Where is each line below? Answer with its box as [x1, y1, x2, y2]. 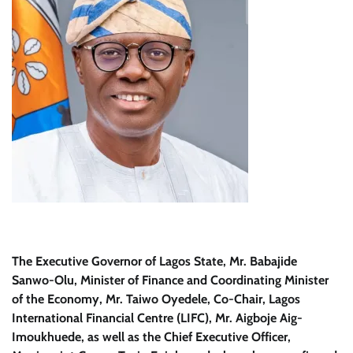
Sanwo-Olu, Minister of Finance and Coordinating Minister [12, 273, 329, 288]
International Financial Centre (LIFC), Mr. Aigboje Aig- [12, 310, 303, 325]
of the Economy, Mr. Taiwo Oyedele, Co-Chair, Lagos [12, 292, 300, 307]
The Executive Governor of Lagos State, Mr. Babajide [12, 254, 297, 269]
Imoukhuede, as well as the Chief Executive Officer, [12, 329, 291, 344]
